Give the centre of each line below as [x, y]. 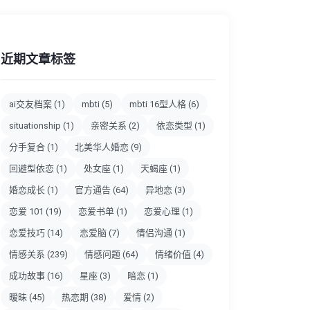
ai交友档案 [31, 104]
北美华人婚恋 [103, 147]
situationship [36, 126]
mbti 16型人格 [159, 104]
